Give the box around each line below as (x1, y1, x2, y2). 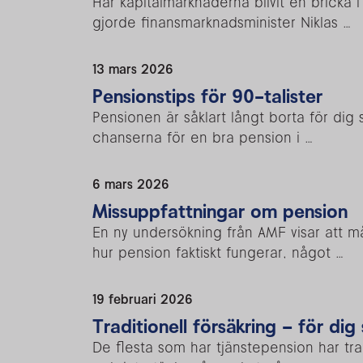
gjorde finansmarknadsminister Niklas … (92, 12, 351, 32)
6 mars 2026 (92, 175, 169, 192)
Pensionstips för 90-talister (92, 83, 322, 108)
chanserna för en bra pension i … (92, 127, 313, 147)
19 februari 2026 (92, 290, 193, 307)
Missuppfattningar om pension (92, 199, 348, 223)
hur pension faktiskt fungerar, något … (92, 242, 344, 262)
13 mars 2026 (92, 60, 173, 77)
